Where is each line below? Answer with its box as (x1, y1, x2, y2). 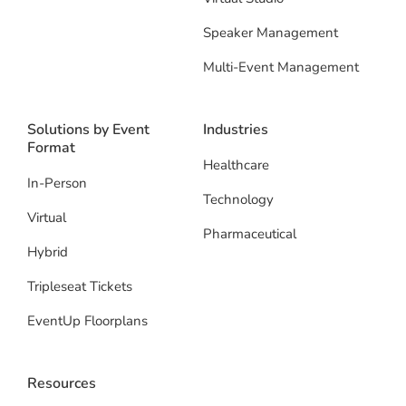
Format (27, 138, 75, 159)
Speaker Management (203, 24, 338, 43)
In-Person (27, 174, 87, 193)
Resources (27, 373, 96, 394)
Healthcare (203, 156, 269, 175)
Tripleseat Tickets (27, 277, 132, 296)
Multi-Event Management (203, 58, 359, 77)
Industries (203, 120, 268, 140)
